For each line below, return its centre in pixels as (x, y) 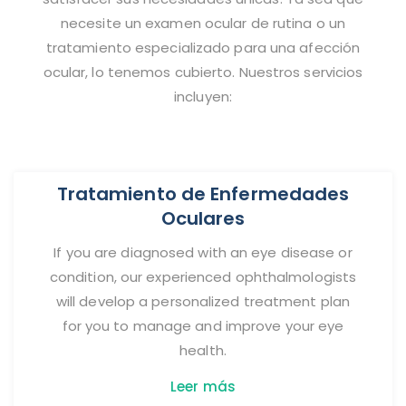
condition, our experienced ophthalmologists (203, 277)
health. (203, 351)
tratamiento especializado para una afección (203, 48)
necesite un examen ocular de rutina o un (203, 24)
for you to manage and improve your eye (203, 326)
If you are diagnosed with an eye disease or (203, 253)
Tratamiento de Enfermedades (203, 194)
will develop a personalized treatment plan (203, 302)
